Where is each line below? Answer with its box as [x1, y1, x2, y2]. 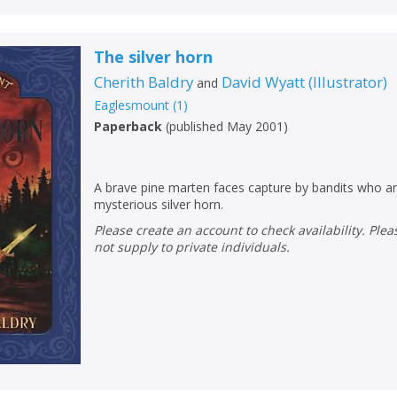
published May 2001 [169, 118, 284, 136]
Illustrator [313, 72, 384, 93]
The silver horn [94, 46, 214, 68]
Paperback [94, 118, 163, 136]
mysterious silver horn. [94, 196, 224, 214]
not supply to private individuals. [94, 238, 291, 256]
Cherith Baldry [94, 72, 194, 93]
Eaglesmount [94, 97, 170, 114]
